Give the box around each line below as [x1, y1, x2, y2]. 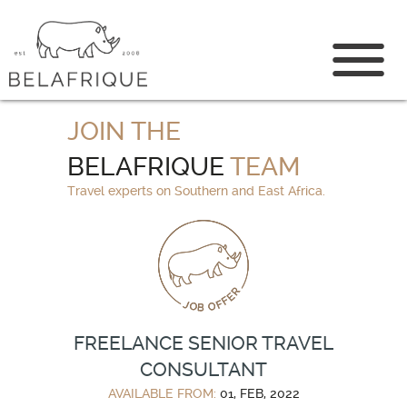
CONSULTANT [140, 358, 267, 381]
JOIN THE [67, 116, 181, 146]
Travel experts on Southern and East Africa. [67, 184, 325, 198]
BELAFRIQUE [67, 152, 224, 182]
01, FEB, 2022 [219, 386, 300, 401]
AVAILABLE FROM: [107, 386, 220, 401]
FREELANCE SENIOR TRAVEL [74, 332, 333, 354]
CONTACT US [170, 17, 237, 30]
